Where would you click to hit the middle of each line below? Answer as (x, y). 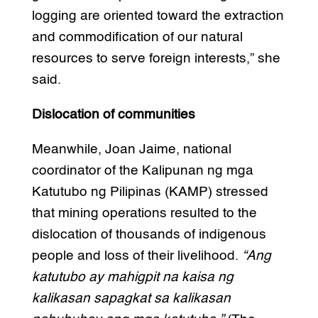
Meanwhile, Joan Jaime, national (131, 149)
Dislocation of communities (113, 114)
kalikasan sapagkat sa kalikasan (131, 298)
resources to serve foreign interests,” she (156, 58)
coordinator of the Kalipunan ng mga (142, 170)
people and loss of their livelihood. (137, 256)
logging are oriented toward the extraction (158, 16)
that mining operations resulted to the (144, 213)
